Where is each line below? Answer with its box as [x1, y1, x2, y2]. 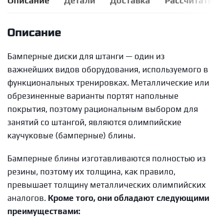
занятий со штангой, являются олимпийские [7, 117, 181, 127]
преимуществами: [7, 206, 80, 216]
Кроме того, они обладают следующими [48, 193, 209, 203]
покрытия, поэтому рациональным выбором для [7, 104, 198, 114]
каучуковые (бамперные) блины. [7, 131, 135, 140]
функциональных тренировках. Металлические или [7, 78, 209, 88]
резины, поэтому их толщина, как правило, [7, 167, 175, 176]
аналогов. [7, 193, 48, 203]
